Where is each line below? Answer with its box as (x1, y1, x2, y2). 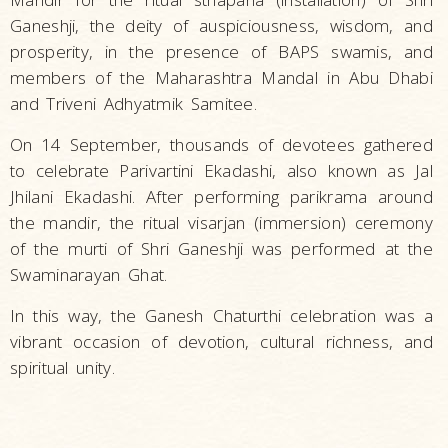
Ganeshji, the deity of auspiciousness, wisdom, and (10, 14, 433, 38)
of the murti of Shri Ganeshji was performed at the (10, 237, 433, 261)
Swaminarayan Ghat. (10, 263, 168, 287)
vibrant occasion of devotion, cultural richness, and (10, 330, 433, 354)
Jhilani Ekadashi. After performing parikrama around (10, 185, 433, 209)
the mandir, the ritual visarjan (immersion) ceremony (10, 211, 433, 235)
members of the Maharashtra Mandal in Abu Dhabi (10, 66, 433, 90)
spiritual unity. (10, 356, 115, 380)
